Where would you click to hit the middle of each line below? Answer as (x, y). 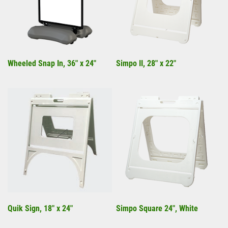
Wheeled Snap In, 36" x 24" (52, 63)
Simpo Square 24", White (157, 208)
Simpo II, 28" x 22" (146, 63)
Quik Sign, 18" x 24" (40, 208)
